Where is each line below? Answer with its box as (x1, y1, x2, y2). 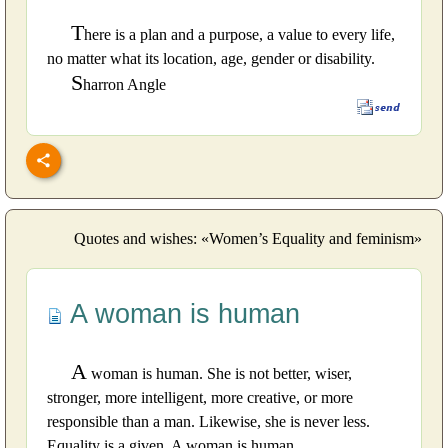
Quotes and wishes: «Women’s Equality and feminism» (74, 229, 422, 247)
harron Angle (83, 75, 166, 93)
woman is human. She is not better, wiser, (87, 364, 352, 382)
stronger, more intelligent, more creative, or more (47, 388, 353, 406)
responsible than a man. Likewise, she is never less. (47, 412, 370, 430)
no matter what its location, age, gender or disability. (47, 49, 375, 67)
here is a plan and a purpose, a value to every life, (84, 25, 395, 43)
